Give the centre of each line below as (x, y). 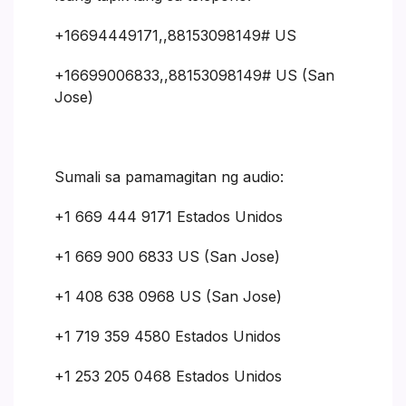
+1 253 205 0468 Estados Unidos (168, 376)
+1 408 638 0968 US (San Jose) (168, 296)
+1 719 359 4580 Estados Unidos (168, 336)
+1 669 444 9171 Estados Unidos (169, 216)
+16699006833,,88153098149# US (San (194, 75)
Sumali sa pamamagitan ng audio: (169, 176)
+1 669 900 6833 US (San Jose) (167, 256)
